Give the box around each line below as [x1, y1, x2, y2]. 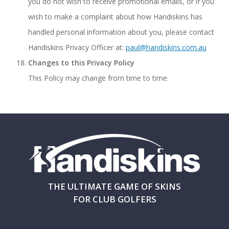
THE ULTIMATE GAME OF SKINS [48, 180, 181, 193]
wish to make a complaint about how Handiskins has [28, 12, 202, 21]
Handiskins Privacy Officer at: [28, 42, 126, 52]
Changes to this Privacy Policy [28, 58, 134, 67]
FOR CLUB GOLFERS [73, 193, 156, 205]
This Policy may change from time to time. [28, 73, 169, 83]
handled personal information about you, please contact [28, 27, 214, 37]
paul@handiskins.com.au [126, 42, 207, 52]
